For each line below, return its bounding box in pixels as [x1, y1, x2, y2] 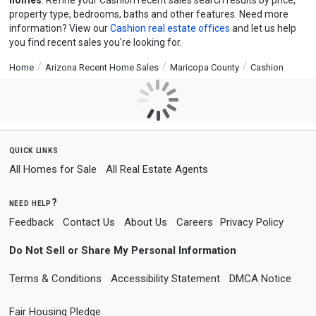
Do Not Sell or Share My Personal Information [8, 244, 236, 257]
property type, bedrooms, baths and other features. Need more [8, 8, 288, 20]
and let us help [229, 23, 296, 34]
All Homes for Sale [8, 163, 97, 176]
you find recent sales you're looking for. [8, 37, 182, 48]
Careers [176, 216, 213, 229]
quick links [8, 144, 59, 155]
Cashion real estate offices [109, 23, 230, 34]
